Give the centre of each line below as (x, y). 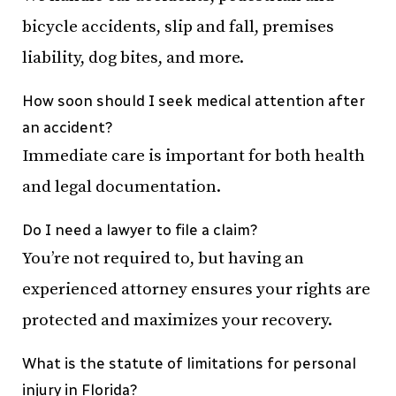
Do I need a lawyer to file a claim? (140, 230)
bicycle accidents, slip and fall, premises (178, 27)
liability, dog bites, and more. (133, 58)
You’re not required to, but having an (163, 259)
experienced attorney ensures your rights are (196, 289)
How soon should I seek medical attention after (194, 101)
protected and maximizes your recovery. (177, 320)
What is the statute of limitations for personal (189, 363)
